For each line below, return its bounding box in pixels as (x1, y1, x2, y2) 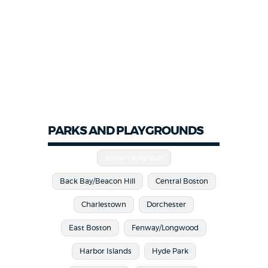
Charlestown (81, 201, 127, 209)
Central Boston (155, 178, 208, 185)
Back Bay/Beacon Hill (59, 178, 135, 185)
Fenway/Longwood (132, 224, 199, 232)
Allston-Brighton (104, 154, 163, 162)
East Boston (69, 224, 112, 232)
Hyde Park (151, 248, 188, 255)
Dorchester (147, 201, 187, 209)
